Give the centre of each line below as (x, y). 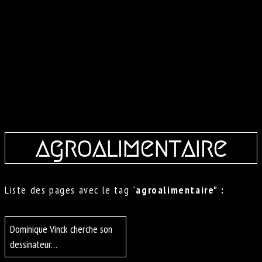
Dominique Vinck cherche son (61, 229)
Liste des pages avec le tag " (70, 190)
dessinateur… (34, 244)
